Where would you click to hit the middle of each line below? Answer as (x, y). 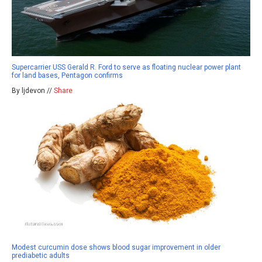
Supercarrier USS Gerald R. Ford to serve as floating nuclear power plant (126, 68)
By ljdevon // (33, 91)
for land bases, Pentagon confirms (67, 76)
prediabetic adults (41, 255)
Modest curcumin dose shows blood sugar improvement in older (116, 247)
